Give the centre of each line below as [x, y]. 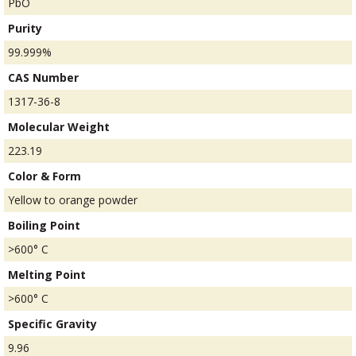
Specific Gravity [52, 324]
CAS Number [43, 78]
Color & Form [44, 176]
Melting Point [47, 275]
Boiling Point [44, 226]
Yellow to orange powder [73, 200]
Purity [25, 29]
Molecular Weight [59, 127]
